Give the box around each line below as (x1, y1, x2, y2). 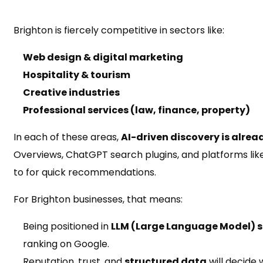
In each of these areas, (13, 130, 121, 144)
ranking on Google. (22, 237, 109, 251)
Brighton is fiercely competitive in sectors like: (13, 23, 224, 37)
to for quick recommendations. (13, 165, 156, 179)
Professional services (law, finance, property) (22, 103, 250, 117)
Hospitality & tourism (22, 68, 130, 82)
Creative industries (22, 85, 120, 99)
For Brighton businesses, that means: (13, 192, 183, 206)
